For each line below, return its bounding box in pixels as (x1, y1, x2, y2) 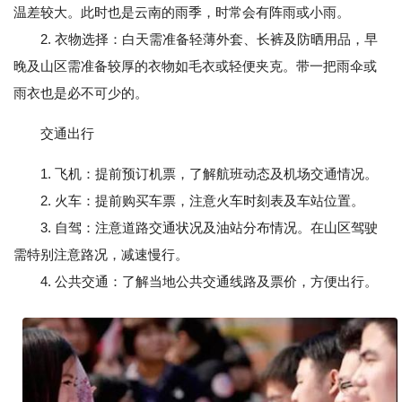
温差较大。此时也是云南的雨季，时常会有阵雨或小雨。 (13, 4, 350, 20)
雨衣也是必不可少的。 (13, 85, 148, 100)
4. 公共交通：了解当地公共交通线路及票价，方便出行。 (13, 274, 378, 289)
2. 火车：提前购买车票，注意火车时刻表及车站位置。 (13, 193, 364, 208)
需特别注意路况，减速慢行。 (13, 247, 188, 262)
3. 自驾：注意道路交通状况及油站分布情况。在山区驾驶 (13, 220, 378, 235)
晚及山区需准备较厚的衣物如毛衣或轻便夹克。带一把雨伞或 (13, 58, 377, 74)
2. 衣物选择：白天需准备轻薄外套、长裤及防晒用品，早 (13, 31, 378, 47)
